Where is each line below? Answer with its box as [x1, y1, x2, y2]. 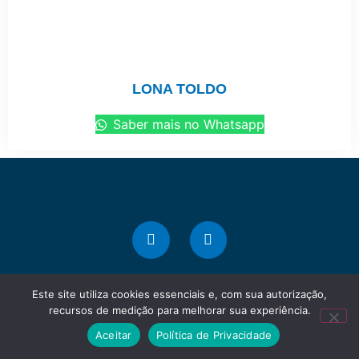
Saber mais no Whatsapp [108, 116, 264, 132]
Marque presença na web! [106, 315, 253, 329]
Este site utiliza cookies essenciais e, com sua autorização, [32, 288, 327, 301]
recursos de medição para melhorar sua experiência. [48, 304, 311, 317]
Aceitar [95, 328, 132, 341]
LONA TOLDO [132, 81, 227, 97]
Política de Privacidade [155, 328, 272, 341]
